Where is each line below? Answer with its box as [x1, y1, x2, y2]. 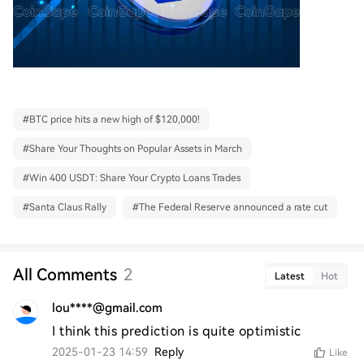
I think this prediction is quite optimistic [52, 323, 301, 340]
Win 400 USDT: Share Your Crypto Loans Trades [29, 172, 240, 184]
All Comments [13, 265, 117, 285]
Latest [275, 271, 305, 283]
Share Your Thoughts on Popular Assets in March [29, 143, 242, 155]
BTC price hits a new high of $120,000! [29, 114, 200, 126]
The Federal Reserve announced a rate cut [139, 201, 327, 214]
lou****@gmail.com [52, 301, 162, 316]
